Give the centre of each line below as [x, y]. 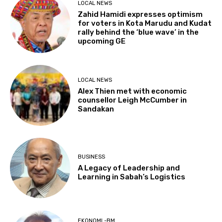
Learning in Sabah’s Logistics [132, 177]
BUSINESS [92, 157]
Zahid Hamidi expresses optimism [140, 14]
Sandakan [96, 109]
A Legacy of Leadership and [129, 168]
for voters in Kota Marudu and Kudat [145, 23]
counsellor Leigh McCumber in [133, 100]
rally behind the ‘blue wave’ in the [139, 32]
